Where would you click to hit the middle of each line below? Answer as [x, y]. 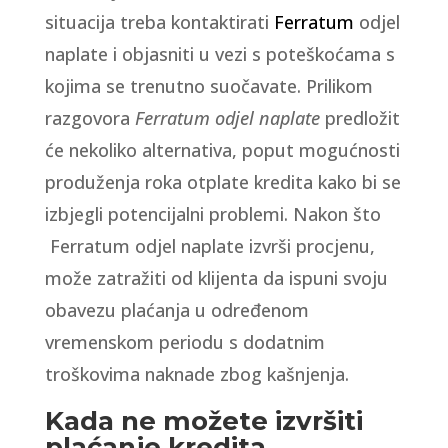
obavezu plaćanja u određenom [176, 310]
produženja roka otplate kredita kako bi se [222, 182]
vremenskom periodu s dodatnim [184, 342]
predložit [359, 118]
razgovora [89, 118]
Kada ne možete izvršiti [203, 421]
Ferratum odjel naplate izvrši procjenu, [209, 246]
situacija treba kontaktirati [159, 22]
